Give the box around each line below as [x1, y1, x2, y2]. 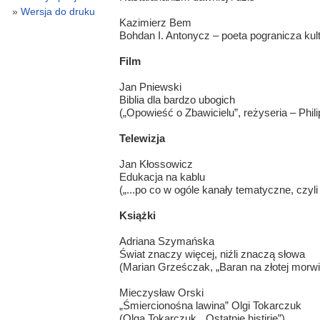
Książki [119, 209, 156, 222]
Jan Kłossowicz [119, 158, 193, 171]
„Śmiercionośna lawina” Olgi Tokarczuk [119, 299, 301, 312]
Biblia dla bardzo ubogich [119, 94, 235, 106]
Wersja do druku [20, 6, 95, 18]
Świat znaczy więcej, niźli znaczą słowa [119, 248, 305, 261]
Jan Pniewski [119, 81, 181, 94]
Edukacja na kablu [119, 171, 205, 184]
